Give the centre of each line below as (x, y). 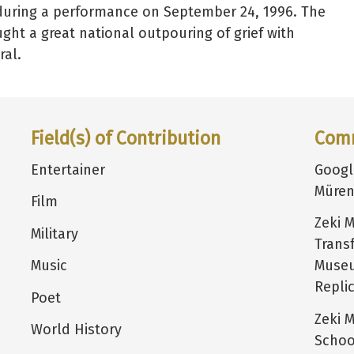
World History (76, 330)
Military (54, 233)
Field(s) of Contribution (125, 139)
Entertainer (68, 169)
